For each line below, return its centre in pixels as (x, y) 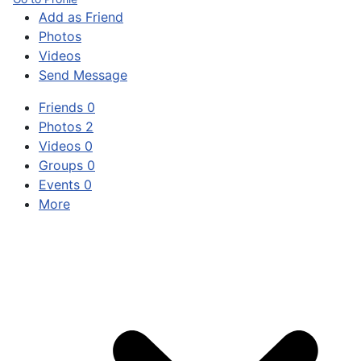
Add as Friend (81, 17)
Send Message (83, 75)
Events (61, 185)
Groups (63, 165)
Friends (63, 107)
